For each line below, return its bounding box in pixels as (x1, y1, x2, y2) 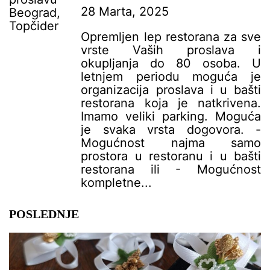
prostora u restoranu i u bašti (81, 148, 261, 163)
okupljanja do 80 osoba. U (81, 55, 261, 71)
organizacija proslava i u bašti (81, 82, 261, 97)
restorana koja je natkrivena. (81, 95, 261, 110)
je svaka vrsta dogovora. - (81, 122, 261, 137)
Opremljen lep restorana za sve (81, 29, 261, 44)
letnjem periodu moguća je (81, 69, 261, 84)
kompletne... (81, 175, 152, 190)
